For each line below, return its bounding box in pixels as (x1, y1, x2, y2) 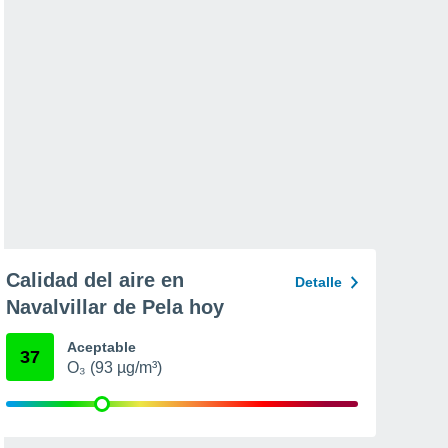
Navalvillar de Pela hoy (6, 296, 224, 318)
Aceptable (67, 339, 136, 355)
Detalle (295, 274, 342, 290)
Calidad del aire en (6, 269, 184, 291)
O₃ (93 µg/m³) (67, 359, 162, 376)
